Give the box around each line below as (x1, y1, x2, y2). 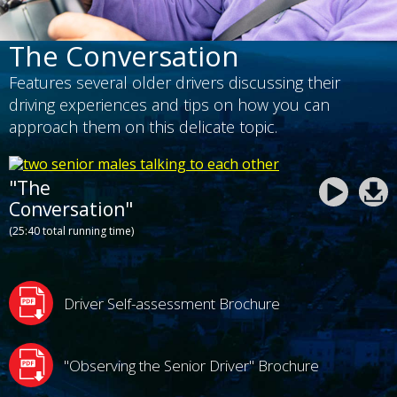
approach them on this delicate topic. (9, 116, 277, 138)
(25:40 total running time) (9, 223, 134, 239)
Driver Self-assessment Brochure (64, 292, 280, 314)
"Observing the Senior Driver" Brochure (64, 354, 319, 376)
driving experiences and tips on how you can (9, 94, 330, 116)
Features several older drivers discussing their (9, 72, 340, 94)
